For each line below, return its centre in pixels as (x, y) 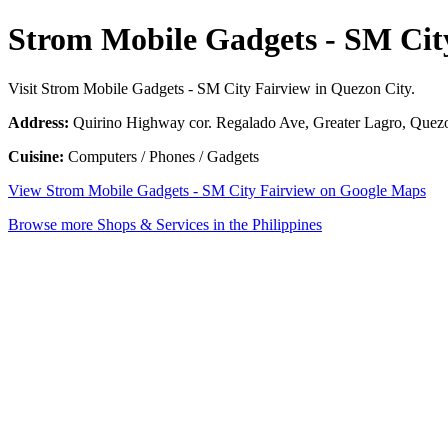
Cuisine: (36, 156)
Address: (38, 122)
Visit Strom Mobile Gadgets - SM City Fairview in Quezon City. (211, 88)
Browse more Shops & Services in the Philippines (165, 224)
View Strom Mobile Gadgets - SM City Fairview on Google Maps (217, 190)
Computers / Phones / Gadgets (161, 156)
